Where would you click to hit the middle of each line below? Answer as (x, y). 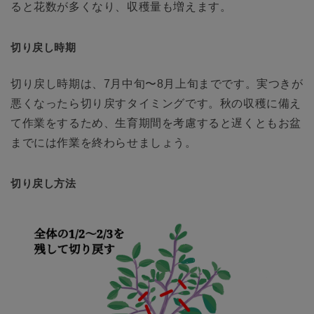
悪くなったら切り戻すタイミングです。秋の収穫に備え (156, 103)
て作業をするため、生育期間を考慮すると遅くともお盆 (156, 123)
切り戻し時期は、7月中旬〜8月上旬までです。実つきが (157, 83)
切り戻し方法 (43, 183)
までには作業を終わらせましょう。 (104, 142)
